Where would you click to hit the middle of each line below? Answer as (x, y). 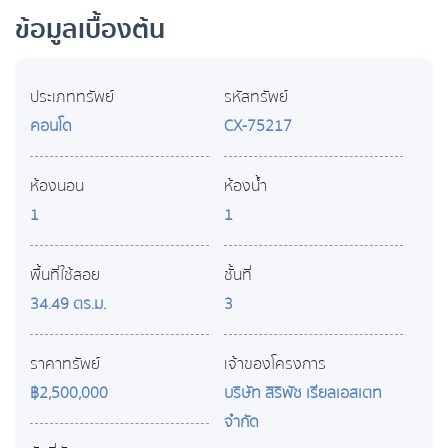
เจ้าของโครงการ (275, 364)
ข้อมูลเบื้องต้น (90, 30)
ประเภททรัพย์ (72, 97)
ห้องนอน (57, 186)
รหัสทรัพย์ (256, 97)
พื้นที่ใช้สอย (65, 275)
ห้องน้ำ (245, 186)
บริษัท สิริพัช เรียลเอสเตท (303, 393)
